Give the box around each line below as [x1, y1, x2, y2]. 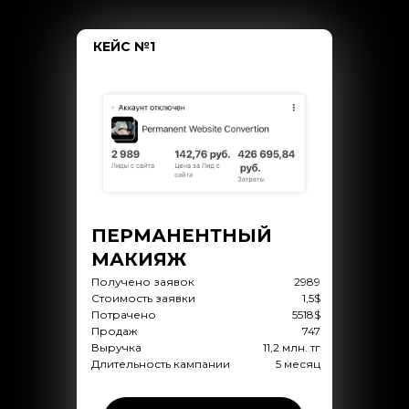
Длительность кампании [90, 357, 230, 371]
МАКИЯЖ [90, 248, 186, 270]
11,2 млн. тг [262, 341, 320, 354]
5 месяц [275, 357, 320, 371]
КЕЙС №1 [93, 38, 155, 55]
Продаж [90, 324, 137, 338]
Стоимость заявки [90, 291, 195, 305]
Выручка [90, 341, 142, 354]
